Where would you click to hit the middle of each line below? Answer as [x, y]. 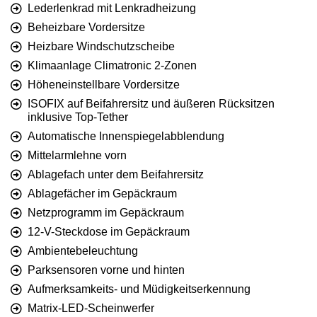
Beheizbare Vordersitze [86, 28]
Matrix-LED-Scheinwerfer [91, 309]
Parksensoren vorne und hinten [106, 270]
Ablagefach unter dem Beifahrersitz [116, 175]
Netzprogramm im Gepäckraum [106, 213]
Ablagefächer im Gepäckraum [102, 194]
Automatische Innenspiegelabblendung [126, 137]
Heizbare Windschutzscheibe [101, 47]
